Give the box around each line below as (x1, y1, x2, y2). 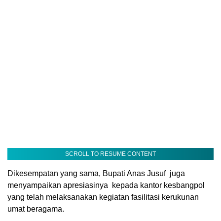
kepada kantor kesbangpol (112, 181, 205, 189)
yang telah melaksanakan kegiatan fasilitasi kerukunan (7, 192, 199, 201)
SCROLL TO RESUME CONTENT (65, 150, 156, 157)
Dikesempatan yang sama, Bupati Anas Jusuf (7, 169, 166, 178)
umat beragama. (7, 204, 64, 213)
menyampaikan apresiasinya (7, 181, 108, 189)
